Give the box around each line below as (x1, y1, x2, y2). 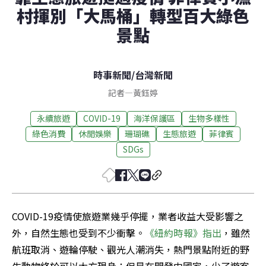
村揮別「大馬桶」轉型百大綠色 (17, 3, 249, 27)
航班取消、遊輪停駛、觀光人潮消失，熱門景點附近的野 (12, 242, 249, 256)
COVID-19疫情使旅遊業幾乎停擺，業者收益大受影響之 (12, 208, 243, 223)
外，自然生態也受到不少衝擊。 (12, 225, 145, 240)
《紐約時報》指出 (145, 225, 222, 240)
